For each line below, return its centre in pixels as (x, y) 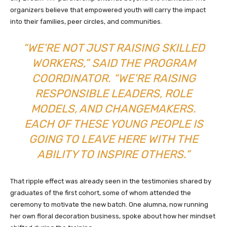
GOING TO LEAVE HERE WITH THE (113, 139)
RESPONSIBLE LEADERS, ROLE (113, 94)
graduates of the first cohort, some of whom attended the (101, 193)
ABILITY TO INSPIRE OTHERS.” (113, 155)
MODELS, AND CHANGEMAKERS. (113, 109)
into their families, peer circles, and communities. (86, 22)
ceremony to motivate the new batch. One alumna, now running (109, 205)
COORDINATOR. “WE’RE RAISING (113, 79)
